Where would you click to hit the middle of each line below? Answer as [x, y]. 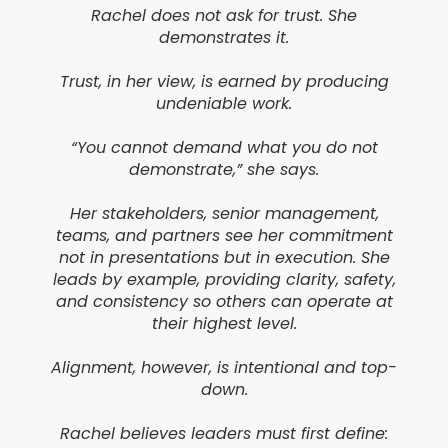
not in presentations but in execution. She [224, 258]
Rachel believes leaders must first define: [224, 434]
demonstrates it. [224, 38]
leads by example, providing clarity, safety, [224, 280]
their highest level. [224, 324]
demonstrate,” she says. [224, 170]
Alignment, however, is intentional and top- [224, 368]
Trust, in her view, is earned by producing [224, 82]
